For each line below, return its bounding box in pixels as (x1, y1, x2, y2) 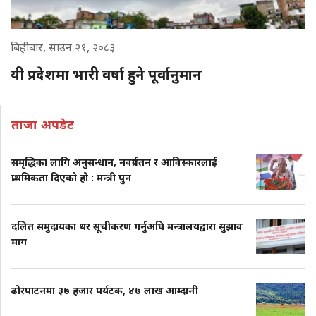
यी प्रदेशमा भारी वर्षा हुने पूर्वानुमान (11, 64, 202, 84)
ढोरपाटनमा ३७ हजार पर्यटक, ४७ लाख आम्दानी (11, 283, 198, 297)
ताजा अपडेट (11, 115, 74, 133)
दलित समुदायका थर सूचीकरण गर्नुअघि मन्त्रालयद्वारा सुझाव (11, 219, 243, 233)
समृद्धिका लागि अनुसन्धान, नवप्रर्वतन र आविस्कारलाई (11, 154, 217, 169)
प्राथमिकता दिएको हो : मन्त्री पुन (11, 170, 131, 184)
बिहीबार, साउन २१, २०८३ (11, 39, 115, 55)
